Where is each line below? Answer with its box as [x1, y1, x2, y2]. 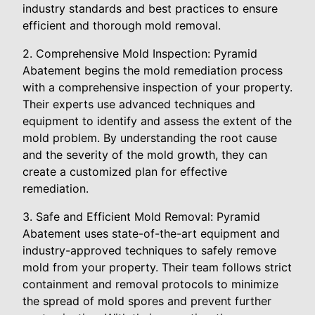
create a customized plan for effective [22, 165, 227, 179]
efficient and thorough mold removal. [22, 18, 221, 32]
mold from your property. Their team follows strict [22, 260, 292, 274]
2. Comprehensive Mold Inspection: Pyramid [22, 46, 257, 60]
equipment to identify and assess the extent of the [22, 114, 292, 128]
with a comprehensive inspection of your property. [22, 80, 292, 94]
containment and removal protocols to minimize [22, 277, 278, 291]
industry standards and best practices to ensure [22, 1, 278, 15]
